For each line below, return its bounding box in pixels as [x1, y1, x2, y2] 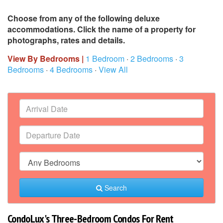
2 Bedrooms [130, 53, 173, 64]
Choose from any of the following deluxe [7, 12, 160, 24]
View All [99, 64, 128, 75]
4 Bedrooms [50, 64, 93, 75]
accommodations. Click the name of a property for [7, 23, 196, 35]
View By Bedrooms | [7, 53, 86, 64]
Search [103, 183, 127, 193]
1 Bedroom [86, 53, 124, 64]
